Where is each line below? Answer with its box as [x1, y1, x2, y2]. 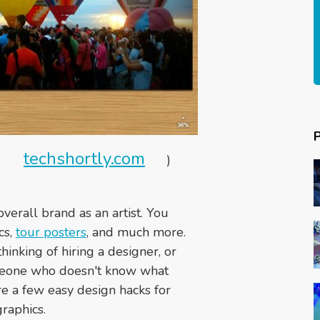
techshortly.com [24, 146, 145, 170]
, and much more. [86, 223, 186, 241]
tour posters [16, 223, 86, 241]
